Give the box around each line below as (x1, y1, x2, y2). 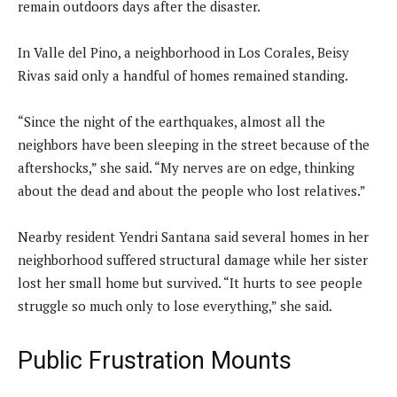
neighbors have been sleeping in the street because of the (18, 135, 370, 153)
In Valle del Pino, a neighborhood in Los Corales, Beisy (18, 43, 349, 61)
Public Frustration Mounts (18, 346, 292, 375)
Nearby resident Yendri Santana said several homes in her (18, 227, 369, 245)
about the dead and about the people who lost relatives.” (18, 181, 366, 199)
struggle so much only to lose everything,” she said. (18, 296, 332, 315)
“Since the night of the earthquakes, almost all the (18, 112, 325, 130)
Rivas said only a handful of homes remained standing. (18, 66, 348, 84)
